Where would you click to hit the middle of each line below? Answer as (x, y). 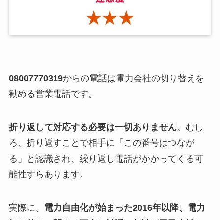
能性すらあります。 (48, 175)
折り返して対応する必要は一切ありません (93, 127)
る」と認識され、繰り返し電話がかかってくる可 (106, 159)
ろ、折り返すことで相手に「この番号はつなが (101, 143)
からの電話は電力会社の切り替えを (133, 78)
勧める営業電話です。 (53, 94)
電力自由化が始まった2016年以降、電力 (124, 208)
